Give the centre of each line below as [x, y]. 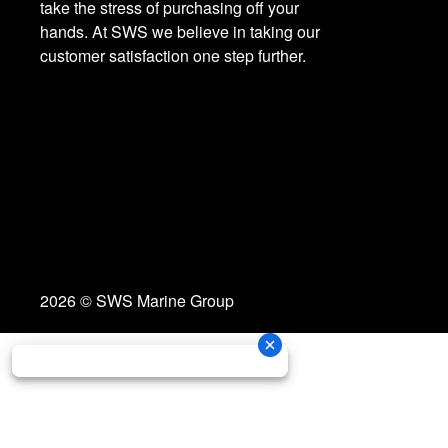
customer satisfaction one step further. [173, 56]
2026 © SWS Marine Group [137, 301]
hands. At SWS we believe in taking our [180, 32]
